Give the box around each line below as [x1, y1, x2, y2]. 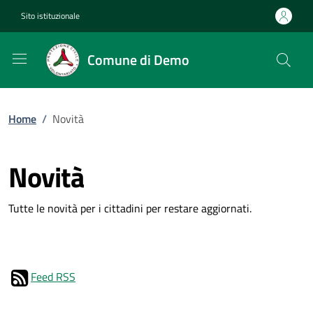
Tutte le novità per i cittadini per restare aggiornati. [8, 200, 252, 217]
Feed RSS [31, 268, 75, 285]
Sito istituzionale [21, 9, 80, 22]
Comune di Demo [87, 49, 190, 71]
